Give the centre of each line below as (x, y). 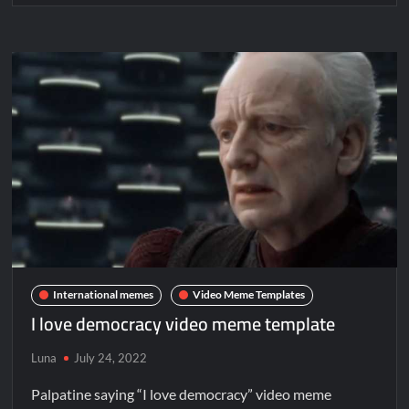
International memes (104, 295)
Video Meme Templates (249, 295)
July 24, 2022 (111, 357)
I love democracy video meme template (184, 323)
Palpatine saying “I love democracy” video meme (182, 393)
